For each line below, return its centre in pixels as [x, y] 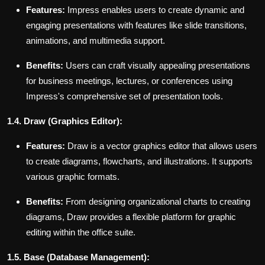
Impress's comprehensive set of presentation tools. [125, 96]
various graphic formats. [73, 177]
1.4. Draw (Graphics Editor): [65, 121]
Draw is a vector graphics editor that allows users [161, 146]
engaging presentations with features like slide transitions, [136, 25]
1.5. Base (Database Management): [78, 257]
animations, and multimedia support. [96, 41]
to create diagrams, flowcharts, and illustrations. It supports [139, 161]
